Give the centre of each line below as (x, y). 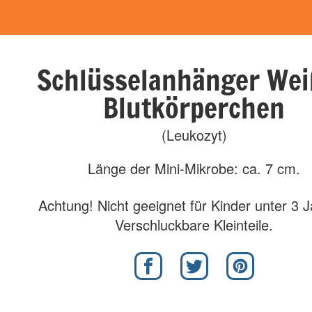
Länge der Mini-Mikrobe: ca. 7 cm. (194, 168)
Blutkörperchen (194, 108)
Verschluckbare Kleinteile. (194, 225)
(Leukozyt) (194, 135)
